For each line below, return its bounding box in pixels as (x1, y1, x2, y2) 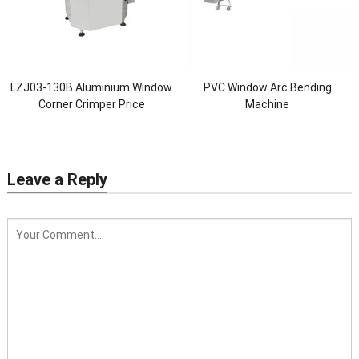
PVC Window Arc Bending (203, 81, 332, 95)
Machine (245, 98, 290, 111)
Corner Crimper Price (38, 98, 145, 111)
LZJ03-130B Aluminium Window (10, 81, 173, 95)
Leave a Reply (6, 169, 107, 189)
